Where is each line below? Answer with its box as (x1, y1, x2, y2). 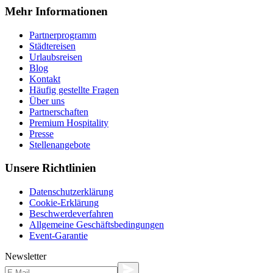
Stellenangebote (29, 139, 90, 150)
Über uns (29, 95, 65, 106)
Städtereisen (29, 40, 76, 51)
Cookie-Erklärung (29, 197, 99, 208)
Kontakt (29, 73, 60, 84)
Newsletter (5, 251, 46, 262)
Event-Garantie (29, 230, 88, 241)
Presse (29, 128, 54, 139)
